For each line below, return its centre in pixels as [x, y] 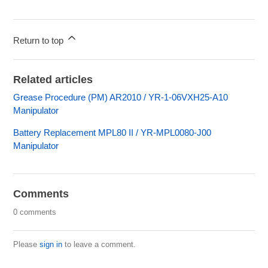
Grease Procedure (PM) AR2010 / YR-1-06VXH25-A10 [121, 97]
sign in [51, 244]
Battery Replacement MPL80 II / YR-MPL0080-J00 [112, 132]
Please [27, 244]
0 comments [35, 212]
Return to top [40, 40]
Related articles [53, 79]
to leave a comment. [99, 244]
